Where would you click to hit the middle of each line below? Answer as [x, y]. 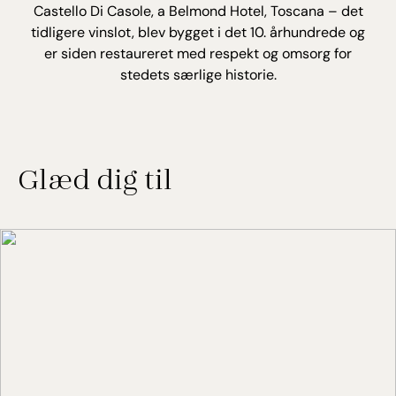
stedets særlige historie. [198, 75]
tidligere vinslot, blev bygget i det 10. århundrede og [198, 33]
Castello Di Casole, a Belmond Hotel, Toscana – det [198, 11]
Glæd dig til [95, 178]
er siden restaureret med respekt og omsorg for [198, 54]
